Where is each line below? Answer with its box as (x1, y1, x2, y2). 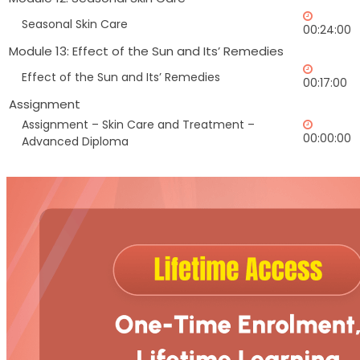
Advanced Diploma (22, 133, 129, 150)
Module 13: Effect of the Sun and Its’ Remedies (9, 43, 284, 60)
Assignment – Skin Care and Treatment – (22, 117, 255, 133)
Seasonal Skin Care (22, 16, 128, 33)
